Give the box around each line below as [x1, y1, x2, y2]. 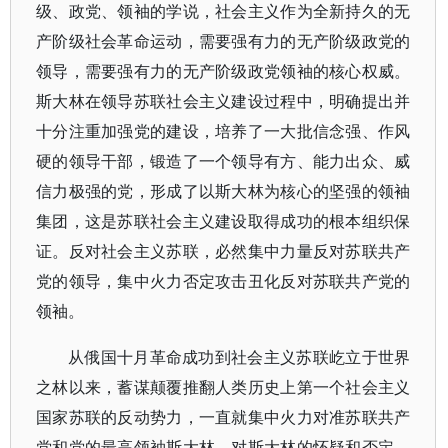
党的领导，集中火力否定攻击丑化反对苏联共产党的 [36, 270, 411, 292]
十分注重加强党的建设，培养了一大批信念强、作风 [36, 120, 411, 142]
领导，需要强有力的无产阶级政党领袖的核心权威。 [36, 60, 411, 82]
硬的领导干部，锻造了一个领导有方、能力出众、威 [36, 150, 411, 172]
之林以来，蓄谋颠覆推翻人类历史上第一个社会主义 [36, 376, 411, 398]
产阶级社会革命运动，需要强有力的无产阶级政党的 [36, 30, 411, 52]
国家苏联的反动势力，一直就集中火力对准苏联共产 [36, 406, 411, 428]
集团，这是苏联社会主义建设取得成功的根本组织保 [36, 210, 411, 232]
